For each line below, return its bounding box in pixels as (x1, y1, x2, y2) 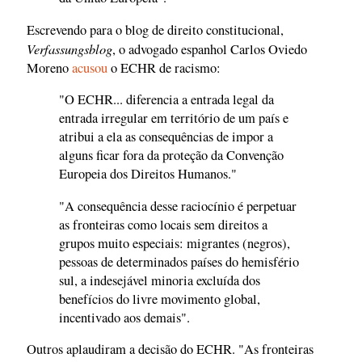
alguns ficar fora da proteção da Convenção (59, 146, 284, 165)
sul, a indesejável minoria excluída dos (59, 271, 260, 289)
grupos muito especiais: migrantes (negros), (59, 234, 290, 252)
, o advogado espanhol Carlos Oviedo (112, 40, 307, 58)
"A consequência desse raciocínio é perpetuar (59, 196, 297, 215)
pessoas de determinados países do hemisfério (59, 252, 299, 271)
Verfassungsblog (27, 39, 112, 57)
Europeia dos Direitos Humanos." (59, 165, 237, 183)
